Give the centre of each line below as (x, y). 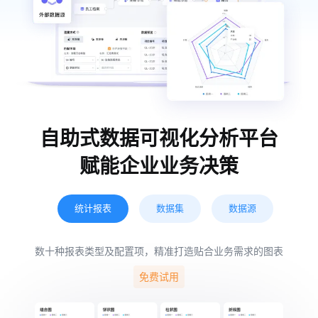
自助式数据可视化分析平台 (159, 139)
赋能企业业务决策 (159, 167)
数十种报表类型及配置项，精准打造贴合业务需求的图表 (159, 252)
